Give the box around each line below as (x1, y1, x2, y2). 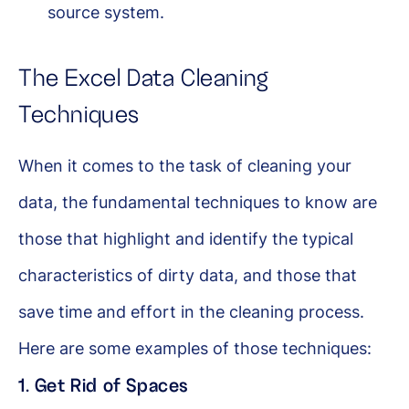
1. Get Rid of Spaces (18, 374, 189, 395)
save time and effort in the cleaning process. (18, 301, 364, 321)
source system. (47, 2, 164, 22)
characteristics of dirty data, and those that (18, 265, 357, 285)
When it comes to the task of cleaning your (18, 155, 351, 175)
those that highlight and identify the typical (18, 228, 353, 248)
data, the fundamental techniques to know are (18, 192, 377, 212)
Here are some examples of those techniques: (18, 338, 372, 358)
